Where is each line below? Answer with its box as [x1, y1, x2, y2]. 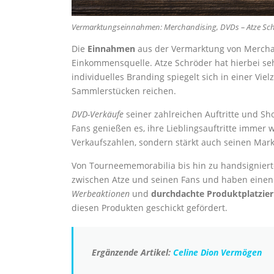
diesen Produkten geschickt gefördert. [72, 202, 228, 214]
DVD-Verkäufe [72, 108, 124, 120]
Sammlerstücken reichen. [72, 85, 176, 97]
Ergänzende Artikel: [92, 246, 173, 259]
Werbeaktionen [72, 188, 130, 200]
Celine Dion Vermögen [173, 246, 262, 259]
